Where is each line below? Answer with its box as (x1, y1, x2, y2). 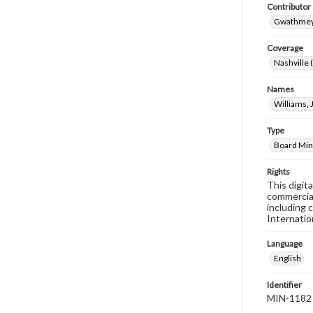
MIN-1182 (267, 292, 312, 304)
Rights (267, 166, 290, 177)
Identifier (267, 279, 302, 290)
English (274, 253, 301, 263)
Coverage (267, 43, 303, 53)
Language (267, 238, 303, 249)
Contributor (267, 1, 311, 12)
